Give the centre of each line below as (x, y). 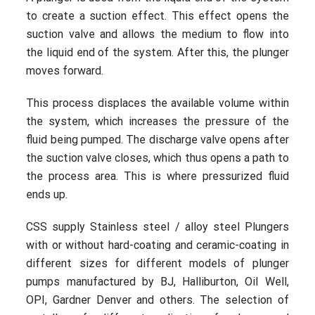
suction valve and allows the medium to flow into (157, 34)
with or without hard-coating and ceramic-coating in (157, 245)
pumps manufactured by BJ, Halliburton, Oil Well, (157, 282)
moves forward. (65, 71)
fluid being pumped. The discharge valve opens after (157, 140)
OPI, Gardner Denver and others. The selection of (157, 300)
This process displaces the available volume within (157, 103)
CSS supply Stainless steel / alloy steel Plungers (157, 227)
